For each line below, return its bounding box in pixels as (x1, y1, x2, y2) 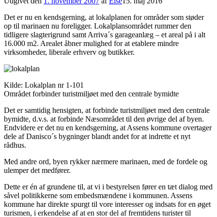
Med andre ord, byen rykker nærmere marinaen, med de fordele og (4, 157, 207, 166)
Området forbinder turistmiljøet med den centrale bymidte (4, 89, 179, 98)
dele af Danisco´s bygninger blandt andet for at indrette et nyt (4, 132, 190, 140)
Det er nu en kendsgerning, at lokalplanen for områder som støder (4, 13, 204, 21)
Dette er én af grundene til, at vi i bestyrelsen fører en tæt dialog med (4, 182, 213, 191)
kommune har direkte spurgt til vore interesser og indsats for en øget (4, 200, 211, 208)
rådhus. (4, 140, 26, 149)
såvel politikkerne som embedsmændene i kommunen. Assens (4, 191, 192, 200)
